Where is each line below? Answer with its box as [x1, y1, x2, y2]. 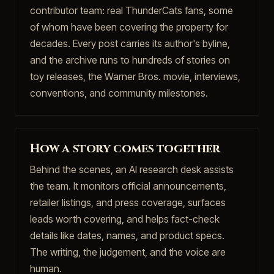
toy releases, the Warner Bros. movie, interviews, [30, 70, 240, 83]
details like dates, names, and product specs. [30, 229, 224, 242]
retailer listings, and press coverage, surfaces [30, 196, 226, 209]
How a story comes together [30, 140, 220, 157]
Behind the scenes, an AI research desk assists [30, 163, 234, 176]
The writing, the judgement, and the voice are [30, 246, 226, 258]
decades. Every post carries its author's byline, [30, 37, 230, 50]
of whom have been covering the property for [30, 21, 228, 33]
